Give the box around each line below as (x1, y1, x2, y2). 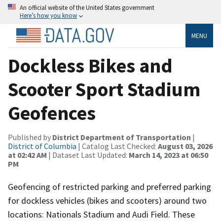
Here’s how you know (20, 11, 77, 19)
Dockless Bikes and (8, 53, 173, 78)
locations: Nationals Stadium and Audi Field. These (8, 208, 195, 220)
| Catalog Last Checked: (76, 141, 158, 151)
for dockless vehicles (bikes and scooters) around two (8, 194, 207, 206)
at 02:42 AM (8, 149, 47, 160)
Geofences (8, 100, 96, 125)
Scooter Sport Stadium (8, 76, 200, 102)
